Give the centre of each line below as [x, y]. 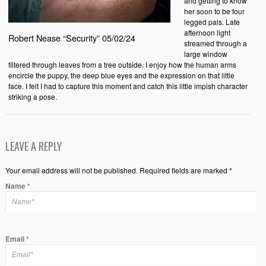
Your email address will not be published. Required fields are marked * [118, 170]
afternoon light [207, 32]
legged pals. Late [212, 22]
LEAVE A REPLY [33, 146]
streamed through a [215, 43]
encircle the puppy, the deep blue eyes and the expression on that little [121, 75]
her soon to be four [214, 11]
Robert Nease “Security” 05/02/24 [72, 37]
